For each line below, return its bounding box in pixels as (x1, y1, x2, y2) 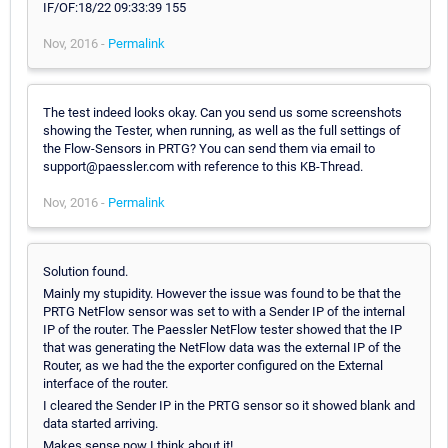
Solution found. (43, 263, 128, 279)
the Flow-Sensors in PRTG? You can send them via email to (43, 140, 375, 156)
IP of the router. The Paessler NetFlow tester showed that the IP (43, 321, 402, 337)
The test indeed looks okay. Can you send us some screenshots (43, 104, 402, 120)
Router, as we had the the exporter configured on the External (43, 357, 383, 373)
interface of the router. (43, 375, 168, 391)
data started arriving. (43, 415, 158, 431)
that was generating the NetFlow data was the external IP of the (43, 339, 401, 355)
